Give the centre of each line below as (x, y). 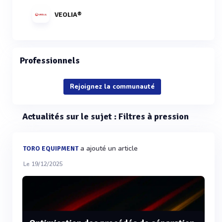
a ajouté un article (108, 148)
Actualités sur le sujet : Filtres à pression (106, 116)
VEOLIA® (68, 14)
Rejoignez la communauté (112, 87)
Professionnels (50, 60)
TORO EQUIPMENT (51, 149)
